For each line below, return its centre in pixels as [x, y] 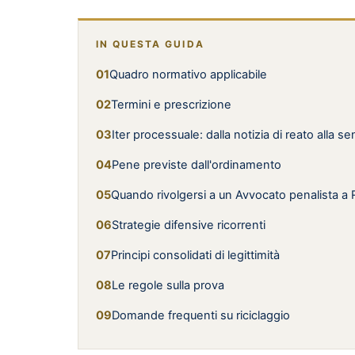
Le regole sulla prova [168, 285]
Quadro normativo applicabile [188, 74]
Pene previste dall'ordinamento [197, 165]
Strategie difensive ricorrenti [189, 225]
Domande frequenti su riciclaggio [201, 315]
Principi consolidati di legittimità [195, 255]
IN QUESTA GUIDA [150, 44]
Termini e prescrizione [171, 105]
